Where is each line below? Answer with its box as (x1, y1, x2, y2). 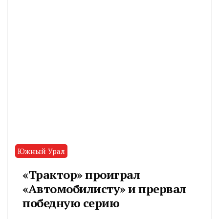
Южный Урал (18, 146, 65, 156)
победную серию (22, 195, 119, 211)
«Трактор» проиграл (22, 166, 140, 182)
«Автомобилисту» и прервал (22, 180, 186, 197)
